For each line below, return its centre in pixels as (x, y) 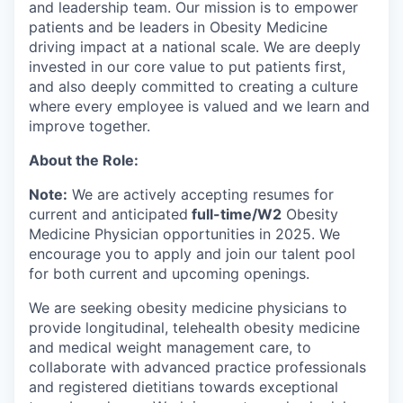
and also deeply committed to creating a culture (193, 86)
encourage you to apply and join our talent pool (192, 254)
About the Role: (84, 160)
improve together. (90, 126)
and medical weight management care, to (170, 347)
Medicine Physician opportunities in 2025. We (184, 234)
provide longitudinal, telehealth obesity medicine (194, 327)
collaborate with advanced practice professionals (197, 367)
